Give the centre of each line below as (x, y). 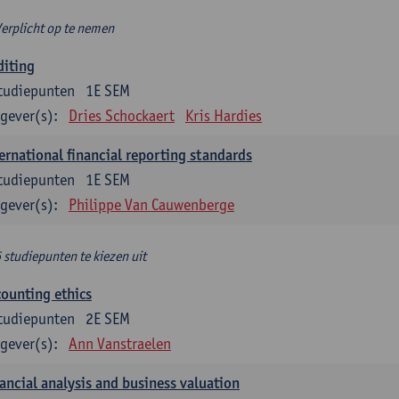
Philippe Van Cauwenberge (151, 204)
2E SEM (108, 318)
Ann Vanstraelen (120, 343)
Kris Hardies (224, 115)
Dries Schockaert (122, 115)
